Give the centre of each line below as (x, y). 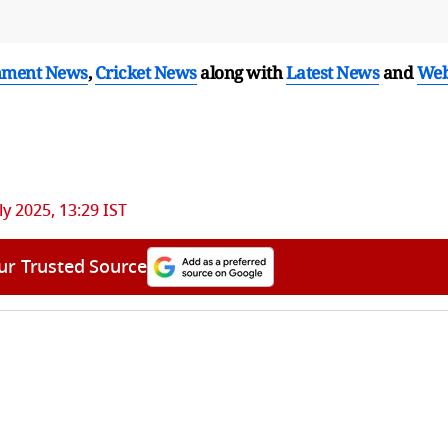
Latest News (332, 72)
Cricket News (145, 72)
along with (241, 72)
